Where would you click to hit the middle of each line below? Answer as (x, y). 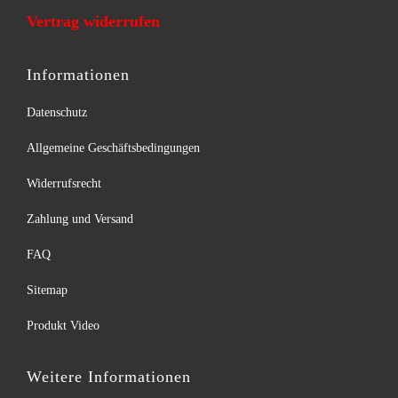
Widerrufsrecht (64, 184)
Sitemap (47, 291)
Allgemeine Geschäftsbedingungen (113, 148)
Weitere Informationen (109, 377)
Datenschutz (57, 113)
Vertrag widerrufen (93, 22)
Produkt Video (63, 326)
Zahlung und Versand (80, 219)
